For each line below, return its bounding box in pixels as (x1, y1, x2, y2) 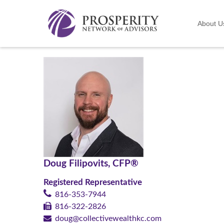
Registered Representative (43, 177, 142, 186)
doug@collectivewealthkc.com (55, 214, 161, 222)
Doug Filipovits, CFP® (43, 158, 138, 168)
